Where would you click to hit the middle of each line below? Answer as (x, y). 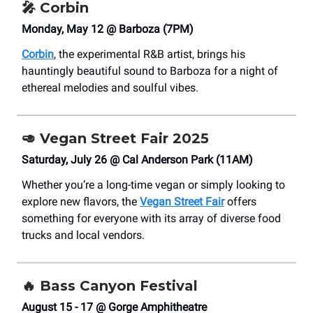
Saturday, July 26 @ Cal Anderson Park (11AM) (137, 160)
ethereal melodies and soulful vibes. (110, 88)
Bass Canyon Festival (119, 286)
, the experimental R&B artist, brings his (150, 54)
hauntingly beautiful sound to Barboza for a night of (150, 71)
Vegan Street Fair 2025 (124, 139)
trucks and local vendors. (83, 235)
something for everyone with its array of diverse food (151, 219)
